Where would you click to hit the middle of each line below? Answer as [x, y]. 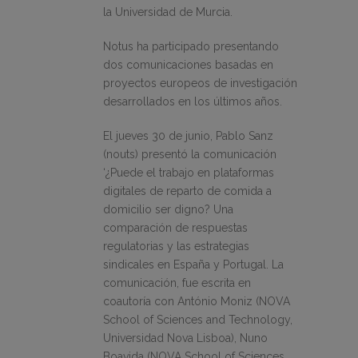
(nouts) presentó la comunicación [190, 155]
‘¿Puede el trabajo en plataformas [189, 173]
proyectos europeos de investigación [200, 84]
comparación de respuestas [175, 228]
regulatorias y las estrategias [176, 247]
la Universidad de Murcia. [168, 12]
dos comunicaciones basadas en [188, 65]
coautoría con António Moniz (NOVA [197, 302]
